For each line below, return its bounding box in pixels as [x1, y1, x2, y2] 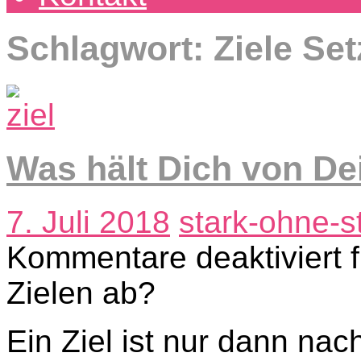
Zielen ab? [6, 275, 156, 310]
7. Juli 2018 [6, 204, 170, 239]
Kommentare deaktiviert [6, 239, 342, 275]
